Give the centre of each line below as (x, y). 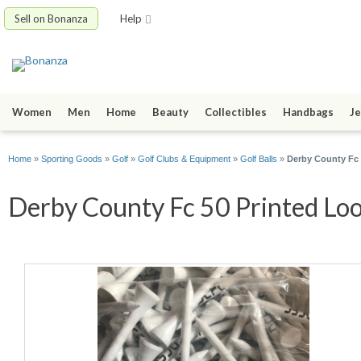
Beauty (170, 112)
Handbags (308, 112)
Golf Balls (259, 159)
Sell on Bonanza (51, 19)
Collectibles (236, 112)
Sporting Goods (72, 159)
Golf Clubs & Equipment (184, 159)
